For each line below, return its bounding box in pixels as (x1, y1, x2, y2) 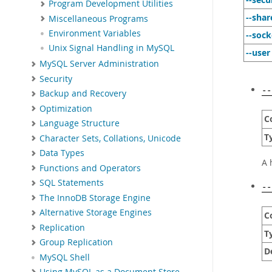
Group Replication (39, 237, 113, 248)
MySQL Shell (39, 251, 90, 263)
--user (246, 47, 270, 58)
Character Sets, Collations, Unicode (39, 132, 181, 144)
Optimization (39, 103, 92, 114)
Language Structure (39, 118, 120, 129)
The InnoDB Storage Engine (39, 192, 151, 203)
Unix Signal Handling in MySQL (49, 42, 174, 54)
